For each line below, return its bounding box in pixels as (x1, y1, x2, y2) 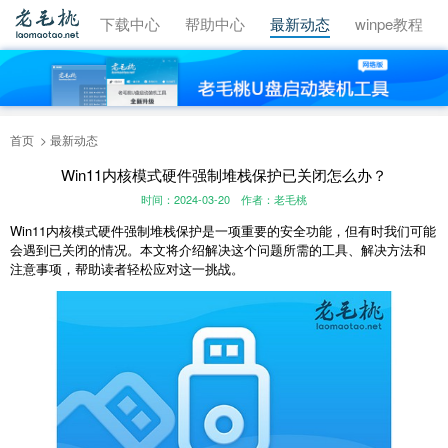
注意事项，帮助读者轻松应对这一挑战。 (10, 259, 244, 279)
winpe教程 (355, 13, 423, 34)
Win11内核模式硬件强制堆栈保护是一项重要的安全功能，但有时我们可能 (10, 221, 436, 241)
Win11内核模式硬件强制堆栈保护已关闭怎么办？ (61, 163, 387, 185)
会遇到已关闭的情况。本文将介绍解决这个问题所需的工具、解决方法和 (10, 240, 426, 260)
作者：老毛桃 (241, 191, 307, 208)
